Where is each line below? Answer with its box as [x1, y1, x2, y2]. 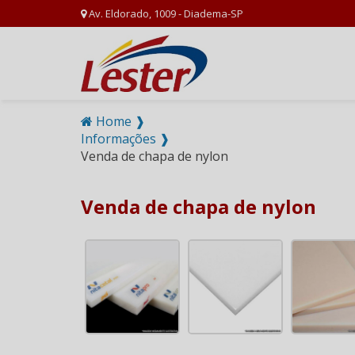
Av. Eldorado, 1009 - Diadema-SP [86, 6, 243, 21]
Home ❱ [93, 113, 145, 131]
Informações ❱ [81, 130, 170, 148]
